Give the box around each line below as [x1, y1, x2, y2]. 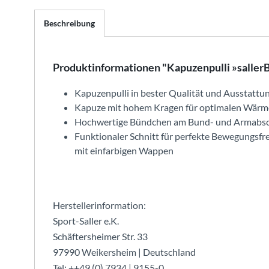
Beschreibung [44, 18, 95, 28]
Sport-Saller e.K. [53, 215, 119, 226]
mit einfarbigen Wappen [74, 145, 174, 156]
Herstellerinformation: [53, 199, 146, 211]
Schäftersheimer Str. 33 [53, 231, 148, 242]
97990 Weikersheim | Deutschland [53, 246, 196, 258]
